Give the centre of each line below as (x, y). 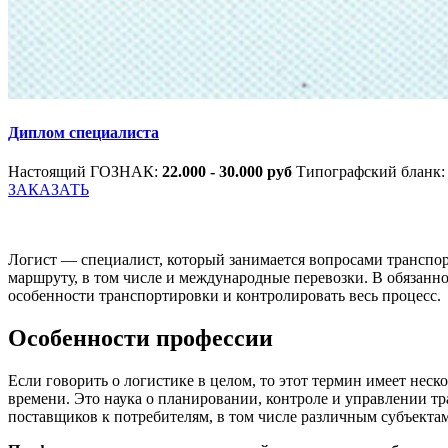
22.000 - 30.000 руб (229, 172)
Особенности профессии (140, 338)
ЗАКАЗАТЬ (48, 190)
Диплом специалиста (83, 133)
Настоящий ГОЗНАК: (85, 172)
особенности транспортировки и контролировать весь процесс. (224, 296)
